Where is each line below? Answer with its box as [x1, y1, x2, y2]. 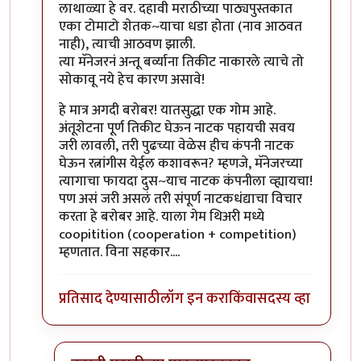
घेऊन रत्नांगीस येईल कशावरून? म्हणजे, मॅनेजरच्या [59, 151, 303, 175]
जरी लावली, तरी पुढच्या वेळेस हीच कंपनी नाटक [59, 134, 294, 157]
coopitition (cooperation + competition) [59, 222, 297, 246]
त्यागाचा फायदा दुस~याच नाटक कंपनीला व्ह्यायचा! [59, 169, 313, 193]
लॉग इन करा [160, 286, 229, 312]
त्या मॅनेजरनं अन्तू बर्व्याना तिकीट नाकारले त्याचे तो [59, 50, 304, 73]
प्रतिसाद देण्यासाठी [59, 286, 160, 312]
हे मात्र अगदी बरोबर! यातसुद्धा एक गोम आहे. [59, 98, 276, 122]
